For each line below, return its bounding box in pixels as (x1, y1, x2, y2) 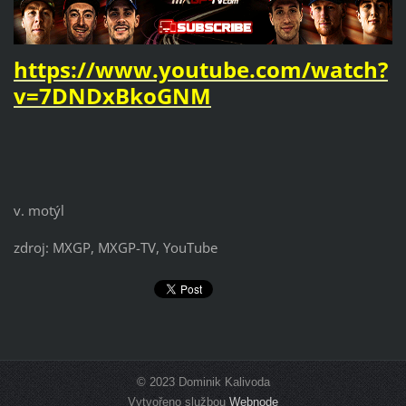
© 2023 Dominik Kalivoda (136, 374, 270, 389)
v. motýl (13, 201, 64, 220)
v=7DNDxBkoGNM (13, 81, 211, 111)
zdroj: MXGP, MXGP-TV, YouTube (13, 238, 217, 257)
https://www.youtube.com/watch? (13, 54, 388, 85)
